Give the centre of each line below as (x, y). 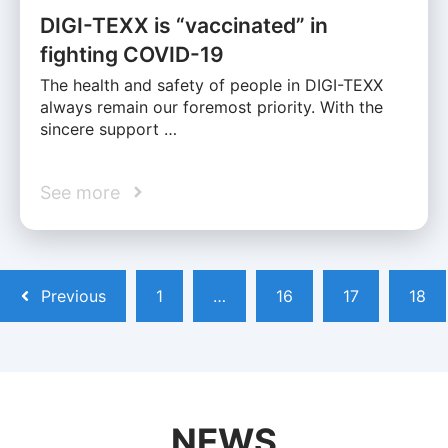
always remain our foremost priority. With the (211, 106)
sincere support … (108, 128)
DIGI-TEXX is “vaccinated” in (184, 25)
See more (80, 192)
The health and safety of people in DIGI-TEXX (211, 84)
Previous (73, 295)
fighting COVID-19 (132, 54)
